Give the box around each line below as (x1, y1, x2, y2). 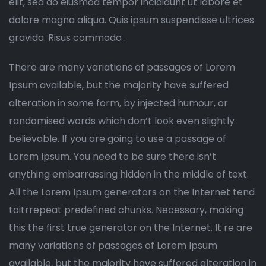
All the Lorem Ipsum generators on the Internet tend (9, 185, 255, 199)
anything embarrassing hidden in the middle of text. (9, 167, 249, 181)
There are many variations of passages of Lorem (9, 60, 235, 74)
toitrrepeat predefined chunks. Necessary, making (9, 202, 243, 217)
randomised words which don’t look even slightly (9, 113, 235, 128)
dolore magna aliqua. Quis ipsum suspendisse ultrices (9, 12, 254, 27)
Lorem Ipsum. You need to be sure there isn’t (9, 149, 216, 163)
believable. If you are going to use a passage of (9, 131, 226, 145)
